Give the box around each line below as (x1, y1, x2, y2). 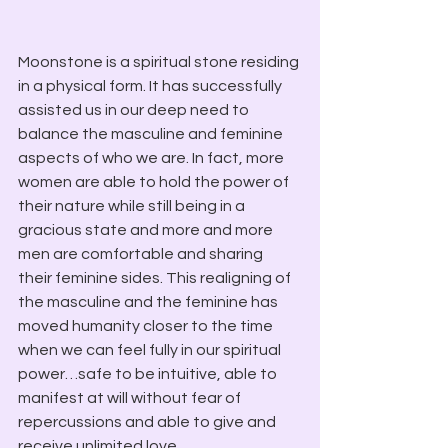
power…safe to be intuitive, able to (18, 366, 280, 382)
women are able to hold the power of (18, 174, 292, 190)
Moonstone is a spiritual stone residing (18, 54, 302, 70)
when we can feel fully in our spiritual (18, 342, 284, 358)
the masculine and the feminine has (18, 294, 281, 310)
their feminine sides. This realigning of (18, 270, 294, 286)
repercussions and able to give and (18, 414, 279, 430)
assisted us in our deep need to (18, 102, 252, 118)
